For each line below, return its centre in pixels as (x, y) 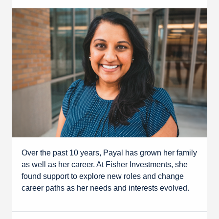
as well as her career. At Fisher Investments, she (105, 164)
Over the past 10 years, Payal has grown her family (109, 153)
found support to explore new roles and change (103, 176)
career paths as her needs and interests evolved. (105, 188)
